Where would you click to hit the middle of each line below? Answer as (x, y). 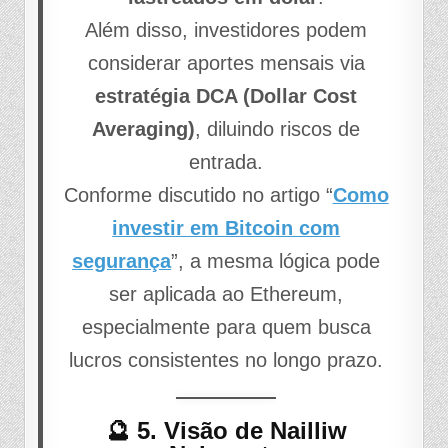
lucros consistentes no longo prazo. (226, 359)
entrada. (226, 161)
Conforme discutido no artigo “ (198, 194)
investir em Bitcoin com (226, 227)
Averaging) (144, 128)
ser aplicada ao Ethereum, (226, 293)
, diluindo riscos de (278, 128)
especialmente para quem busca (226, 326)
